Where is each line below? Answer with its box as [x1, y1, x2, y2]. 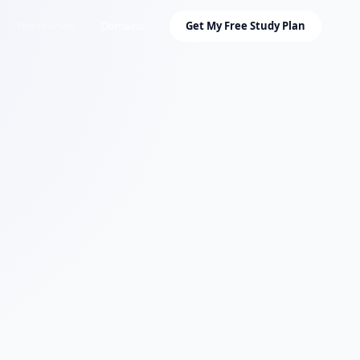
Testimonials [16, 18, 76, 33]
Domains [101, 18, 144, 33]
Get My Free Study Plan [186, 18, 305, 33]
